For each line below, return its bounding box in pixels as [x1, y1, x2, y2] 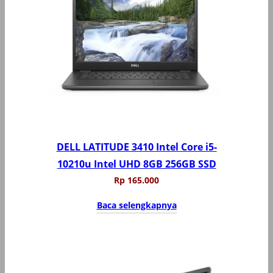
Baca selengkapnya [96, 199, 177, 211]
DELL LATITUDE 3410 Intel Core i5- [56, 140, 217, 154]
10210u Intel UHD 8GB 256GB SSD [57, 157, 216, 171]
